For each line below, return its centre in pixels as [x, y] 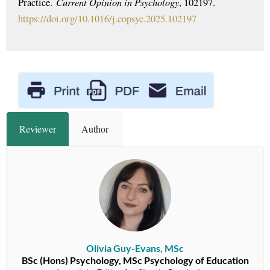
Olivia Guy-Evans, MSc [135, 248]
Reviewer [38, 129]
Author [95, 129]
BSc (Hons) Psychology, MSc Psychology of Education [135, 260]
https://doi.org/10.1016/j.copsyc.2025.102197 [107, 19]
